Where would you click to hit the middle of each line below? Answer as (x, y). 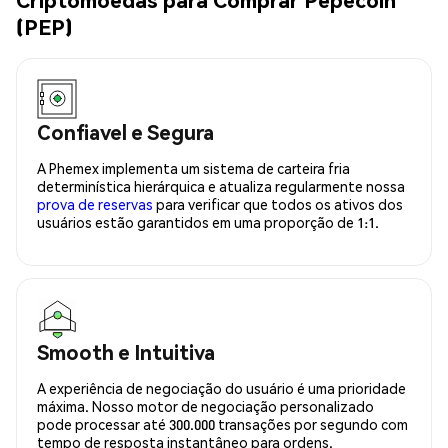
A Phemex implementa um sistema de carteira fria (193, 167)
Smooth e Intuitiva (126, 351)
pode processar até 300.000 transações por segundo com (222, 423)
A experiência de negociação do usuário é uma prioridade (221, 387)
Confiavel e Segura (125, 131)
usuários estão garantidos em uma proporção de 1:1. (208, 221)
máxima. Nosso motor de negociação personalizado (205, 405)
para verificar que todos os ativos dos (278, 203)
